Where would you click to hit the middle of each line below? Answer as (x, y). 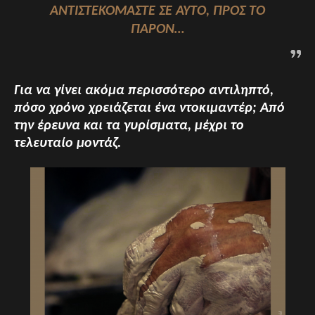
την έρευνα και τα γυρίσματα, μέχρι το (129, 126)
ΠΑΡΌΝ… (157, 29)
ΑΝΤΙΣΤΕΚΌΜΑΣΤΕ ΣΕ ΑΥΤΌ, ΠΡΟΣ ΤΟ (157, 11)
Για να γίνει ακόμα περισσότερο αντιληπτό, (144, 90)
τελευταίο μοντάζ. (67, 143)
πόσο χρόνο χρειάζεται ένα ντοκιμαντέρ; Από (149, 108)
